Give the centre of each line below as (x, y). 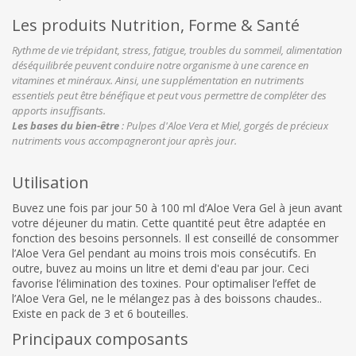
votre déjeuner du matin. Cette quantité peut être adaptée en (169, 222)
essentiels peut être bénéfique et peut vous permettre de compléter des (169, 96)
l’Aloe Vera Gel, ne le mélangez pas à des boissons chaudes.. (167, 298)
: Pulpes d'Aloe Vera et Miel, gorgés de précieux (224, 126)
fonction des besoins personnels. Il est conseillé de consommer (175, 238)
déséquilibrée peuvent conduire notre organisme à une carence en (161, 66)
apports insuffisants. (59, 111)
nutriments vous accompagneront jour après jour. (124, 141)
